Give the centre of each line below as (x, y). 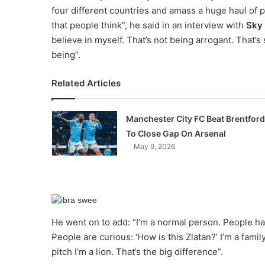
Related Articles (86, 83)
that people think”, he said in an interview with (149, 25)
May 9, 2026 (154, 146)
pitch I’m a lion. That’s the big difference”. (137, 252)
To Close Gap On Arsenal (176, 133)
